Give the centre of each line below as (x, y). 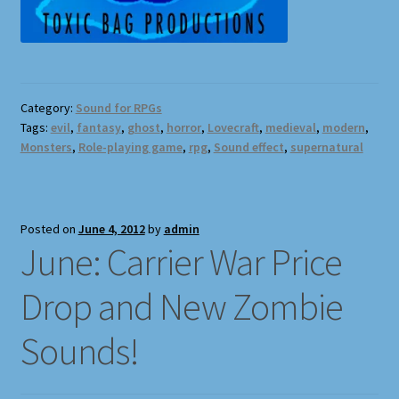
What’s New (56, 49)
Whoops (45, 97)
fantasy (98, 128)
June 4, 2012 (111, 229)
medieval (290, 128)
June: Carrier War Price (181, 262)
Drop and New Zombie (181, 307)
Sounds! (79, 351)
